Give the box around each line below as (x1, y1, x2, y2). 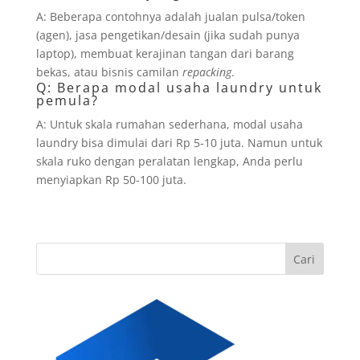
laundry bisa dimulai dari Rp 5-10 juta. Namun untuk (35, 135, 322, 150)
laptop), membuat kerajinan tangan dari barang (35, 46, 294, 61)
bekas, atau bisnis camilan (35, 64, 182, 80)
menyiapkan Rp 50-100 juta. (35, 172, 186, 187)
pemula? (35, 92, 99, 109)
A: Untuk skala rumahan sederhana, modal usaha (35, 117, 303, 132)
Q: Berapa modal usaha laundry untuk (35, 79, 322, 96)
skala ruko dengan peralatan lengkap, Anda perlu (35, 153, 303, 169)
